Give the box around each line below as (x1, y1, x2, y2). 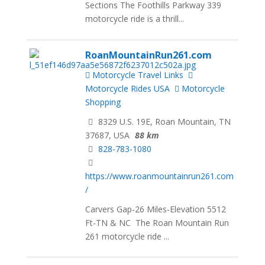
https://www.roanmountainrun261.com (85, 170, 234, 182)
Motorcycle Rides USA (85, 82, 170, 94)
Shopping (85, 96, 121, 108)
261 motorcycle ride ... (85, 230, 170, 242)
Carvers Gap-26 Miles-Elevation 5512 (85, 203, 227, 215)
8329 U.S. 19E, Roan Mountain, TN (96, 115, 231, 127)
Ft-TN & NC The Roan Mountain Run (85, 216, 230, 228)
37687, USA (85, 129, 130, 141)
